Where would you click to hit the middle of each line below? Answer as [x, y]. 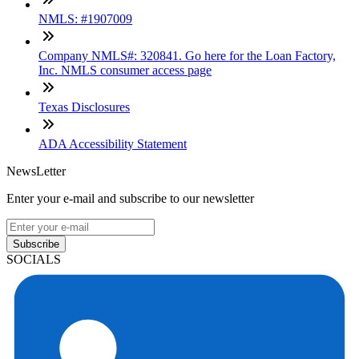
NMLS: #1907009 [85, 18]
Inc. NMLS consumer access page [125, 70]
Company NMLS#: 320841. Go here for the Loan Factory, [187, 55]
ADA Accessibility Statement [113, 143]
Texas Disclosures [84, 107]
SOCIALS [34, 259]
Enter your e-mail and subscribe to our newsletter [130, 198]
